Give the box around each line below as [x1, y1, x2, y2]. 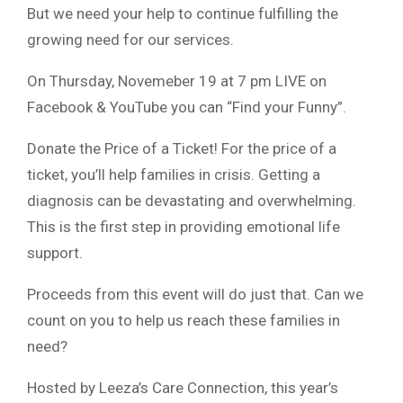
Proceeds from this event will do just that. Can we [27, 285, 363, 304]
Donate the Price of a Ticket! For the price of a [27, 139, 336, 158]
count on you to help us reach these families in [27, 311, 340, 330]
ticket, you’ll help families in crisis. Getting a [27, 166, 320, 184]
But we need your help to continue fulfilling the [27, 4, 338, 23]
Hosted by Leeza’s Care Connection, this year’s [27, 379, 338, 398]
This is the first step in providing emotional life [27, 218, 340, 237]
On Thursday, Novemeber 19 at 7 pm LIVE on [27, 72, 327, 91]
